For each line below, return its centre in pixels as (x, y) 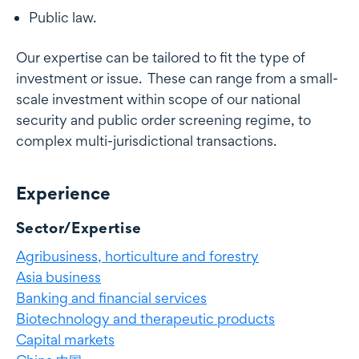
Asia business (58, 277)
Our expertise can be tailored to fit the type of (161, 58)
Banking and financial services (111, 298)
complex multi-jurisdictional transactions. (146, 141)
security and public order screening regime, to (163, 120)
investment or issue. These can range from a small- (177, 79)
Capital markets (65, 340)
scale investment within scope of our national (158, 99)
